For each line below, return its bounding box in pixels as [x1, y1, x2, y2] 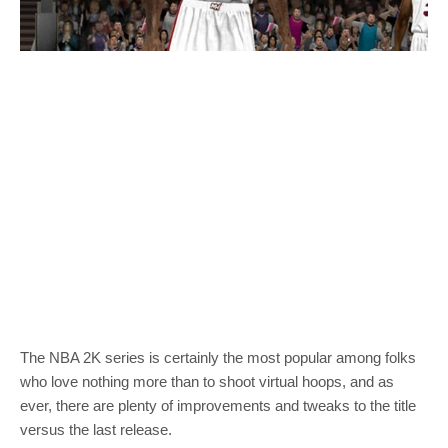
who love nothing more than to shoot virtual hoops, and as [20, 372, 394, 390]
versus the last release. [20, 420, 172, 438]
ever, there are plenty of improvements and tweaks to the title [20, 396, 416, 414]
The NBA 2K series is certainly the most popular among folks [20, 348, 416, 366]
